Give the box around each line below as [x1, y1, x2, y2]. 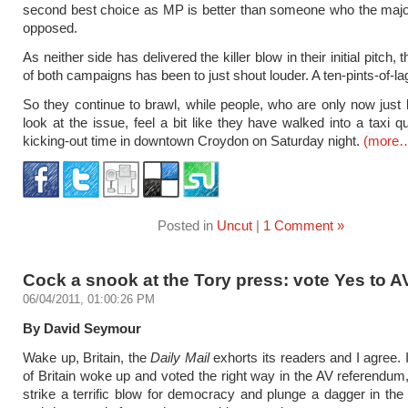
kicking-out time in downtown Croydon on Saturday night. [23, 133, 363, 148]
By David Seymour [23, 321, 141, 336]
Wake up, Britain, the [23, 350, 151, 365]
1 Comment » [262, 218, 344, 233]
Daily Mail [150, 350, 209, 365]
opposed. [23, 20, 77, 36]
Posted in [157, 218, 217, 233]
